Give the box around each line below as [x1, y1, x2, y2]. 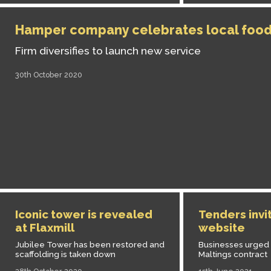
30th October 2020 [15, 70, 82, 79]
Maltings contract [198, 249, 267, 260]
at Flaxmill [15, 221, 74, 234]
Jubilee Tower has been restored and [15, 240, 165, 250]
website [198, 221, 245, 234]
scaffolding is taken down [15, 249, 116, 260]
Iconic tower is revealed [15, 207, 152, 221]
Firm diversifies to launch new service [15, 44, 201, 57]
